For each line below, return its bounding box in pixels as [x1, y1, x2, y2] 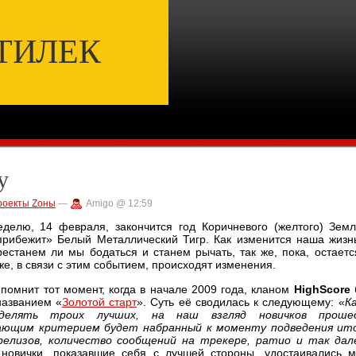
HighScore [293, 282, 350, 296]
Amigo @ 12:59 [86, 198, 153, 209]
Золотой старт [61, 295, 137, 308]
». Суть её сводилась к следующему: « [137, 295, 345, 308]
